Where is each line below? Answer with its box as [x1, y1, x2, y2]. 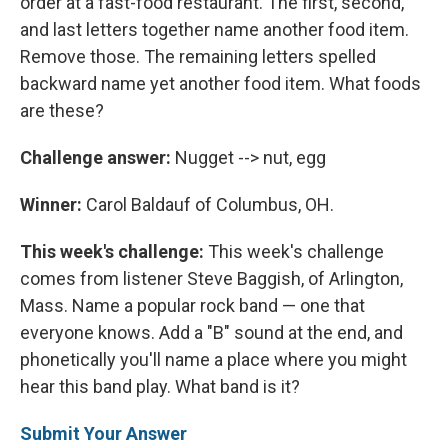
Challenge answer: [20, 146, 171, 168]
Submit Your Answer [20, 422, 187, 444]
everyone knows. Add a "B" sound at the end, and [20, 321, 403, 343]
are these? [20, 99, 104, 121]
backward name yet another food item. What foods [20, 72, 421, 94]
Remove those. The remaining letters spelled [20, 45, 376, 67]
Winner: [20, 193, 86, 215]
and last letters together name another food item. [20, 18, 409, 40]
